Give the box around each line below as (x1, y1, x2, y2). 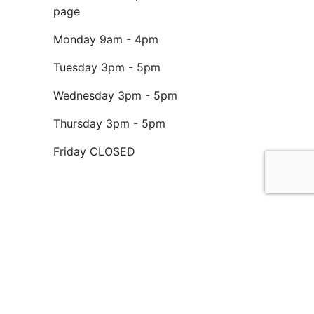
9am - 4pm (100, 32, 158, 47)
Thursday (53, 116, 102, 131)
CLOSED (90, 144, 135, 159)
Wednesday (53, 88, 114, 103)
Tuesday (53, 60, 97, 75)
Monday (53, 32, 96, 47)
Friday (53, 144, 86, 159)
